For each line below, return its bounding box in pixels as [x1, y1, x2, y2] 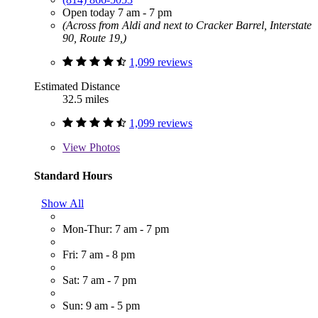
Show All [41, 197, 84, 210]
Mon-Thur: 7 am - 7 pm [62, 223, 169, 236]
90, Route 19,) [62, 32, 126, 45]
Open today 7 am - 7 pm [62, 6, 172, 19]
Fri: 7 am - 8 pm [62, 248, 135, 261]
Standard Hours [34, 169, 112, 182]
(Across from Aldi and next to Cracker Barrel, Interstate [62, 19, 312, 32]
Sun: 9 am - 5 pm [62, 300, 140, 312]
